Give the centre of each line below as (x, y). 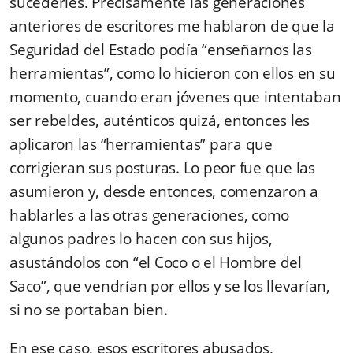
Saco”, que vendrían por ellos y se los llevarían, (170, 286)
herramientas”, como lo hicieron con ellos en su (173, 73)
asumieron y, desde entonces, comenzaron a (164, 191)
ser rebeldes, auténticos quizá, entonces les (160, 120)
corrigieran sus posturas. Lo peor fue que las (162, 167)
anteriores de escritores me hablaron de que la (172, 26)
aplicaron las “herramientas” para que (141, 144)
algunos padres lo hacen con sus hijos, (141, 238)
